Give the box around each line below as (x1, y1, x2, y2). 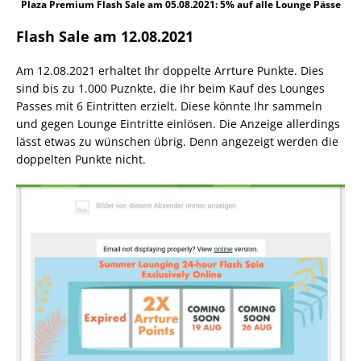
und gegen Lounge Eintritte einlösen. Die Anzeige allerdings (16, 116, 340, 132)
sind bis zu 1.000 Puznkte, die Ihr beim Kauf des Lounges (16, 81, 325, 97)
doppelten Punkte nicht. (16, 151, 146, 168)
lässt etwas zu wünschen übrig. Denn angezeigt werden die (16, 134, 338, 150)
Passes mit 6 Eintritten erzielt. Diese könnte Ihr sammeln (16, 98, 322, 114)
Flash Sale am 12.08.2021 (16, 27, 193, 47)
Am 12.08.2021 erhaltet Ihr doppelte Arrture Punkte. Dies (16, 63, 324, 79)
